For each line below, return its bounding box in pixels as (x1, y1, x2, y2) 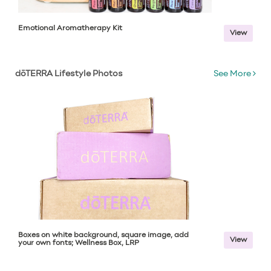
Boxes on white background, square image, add (18, 232, 189, 239)
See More (213, 70, 253, 78)
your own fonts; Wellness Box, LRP (18, 240, 139, 247)
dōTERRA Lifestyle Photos (15, 70, 123, 78)
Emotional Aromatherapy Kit (18, 25, 122, 32)
